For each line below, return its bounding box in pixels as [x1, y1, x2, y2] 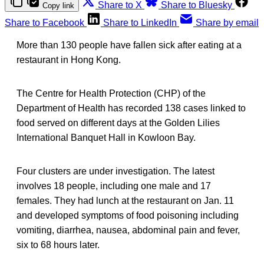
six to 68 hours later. [16, 239, 100, 250]
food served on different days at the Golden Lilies [16, 117, 220, 128]
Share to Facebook [5, 17, 84, 28]
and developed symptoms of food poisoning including [16, 210, 239, 220]
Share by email [196, 17, 259, 28]
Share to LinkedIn [103, 17, 177, 28]
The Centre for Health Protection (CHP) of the [16, 88, 206, 98]
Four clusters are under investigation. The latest [16, 166, 214, 176]
